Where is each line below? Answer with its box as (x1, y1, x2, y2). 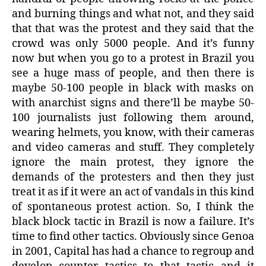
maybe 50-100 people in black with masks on (12, 81, 254, 96)
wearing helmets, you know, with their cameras (12, 126, 254, 140)
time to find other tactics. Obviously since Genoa (12, 230, 254, 244)
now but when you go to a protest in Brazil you (12, 52, 254, 66)
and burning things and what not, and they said (12, 7, 254, 21)
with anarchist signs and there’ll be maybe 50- (12, 96, 254, 110)
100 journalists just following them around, (12, 111, 254, 125)
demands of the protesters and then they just (12, 170, 254, 185)
